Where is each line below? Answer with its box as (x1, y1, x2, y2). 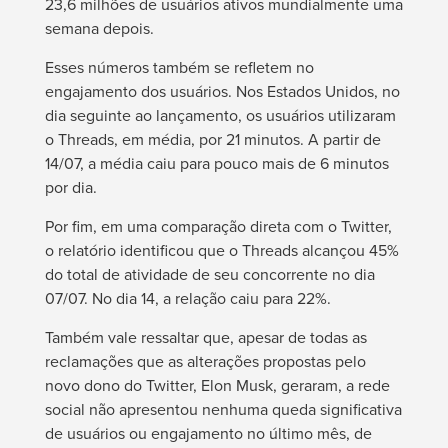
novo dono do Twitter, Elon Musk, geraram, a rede (44, 373, 390, 396)
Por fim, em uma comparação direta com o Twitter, (44, 214, 392, 237)
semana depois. (44, 16, 154, 39)
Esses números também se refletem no (44, 55, 314, 78)
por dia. (44, 175, 97, 198)
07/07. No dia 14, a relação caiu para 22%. (44, 286, 331, 309)
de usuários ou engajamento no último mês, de (44, 421, 372, 444)
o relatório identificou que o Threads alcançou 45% (44, 238, 399, 261)
